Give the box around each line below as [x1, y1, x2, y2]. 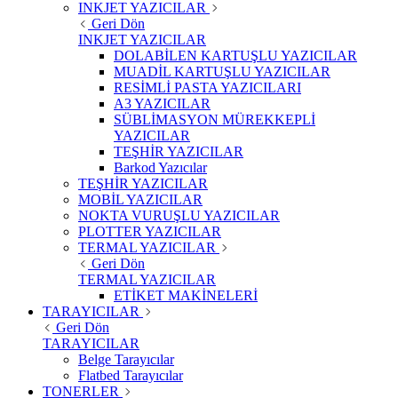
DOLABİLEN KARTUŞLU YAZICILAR [114, 48, 357, 64]
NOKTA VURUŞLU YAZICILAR [78, 208, 280, 224]
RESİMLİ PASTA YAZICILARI [114, 80, 301, 96]
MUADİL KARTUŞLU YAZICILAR [114, 64, 330, 80]
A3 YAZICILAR [114, 96, 211, 112]
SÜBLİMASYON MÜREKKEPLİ [114, 112, 315, 128]
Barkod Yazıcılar [114, 160, 207, 176]
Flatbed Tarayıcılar [78, 368, 183, 384]
